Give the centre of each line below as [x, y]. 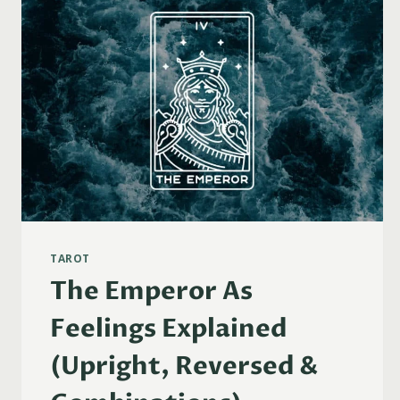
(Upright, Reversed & [184, 367]
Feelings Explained [168, 329]
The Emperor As [151, 292]
